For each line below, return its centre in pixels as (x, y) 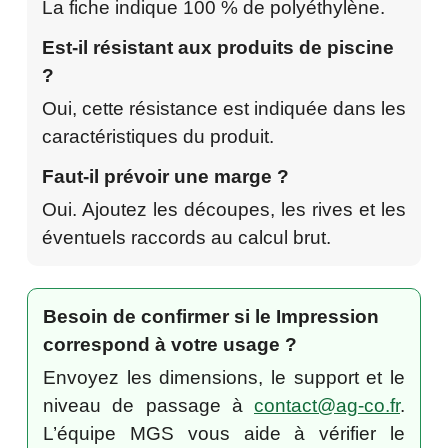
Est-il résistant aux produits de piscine (218, 47)
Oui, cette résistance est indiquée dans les (224, 108)
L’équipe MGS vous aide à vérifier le (224, 433)
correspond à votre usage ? (170, 344)
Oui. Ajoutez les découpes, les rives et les (224, 209)
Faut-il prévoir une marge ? (165, 176)
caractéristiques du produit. (158, 136)
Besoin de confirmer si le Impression (211, 316)
